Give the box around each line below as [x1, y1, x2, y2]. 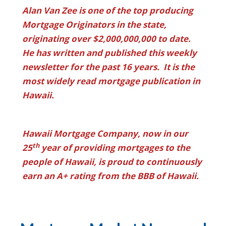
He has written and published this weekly [22, 46, 197, 59]
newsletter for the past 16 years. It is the [22, 61, 195, 73]
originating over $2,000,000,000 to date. [22, 32, 193, 44]
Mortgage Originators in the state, [22, 18, 166, 30]
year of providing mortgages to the [39, 141, 190, 153]
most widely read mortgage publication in [22, 75, 200, 87]
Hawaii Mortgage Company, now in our [22, 127, 188, 139]
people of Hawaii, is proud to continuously [22, 155, 202, 167]
